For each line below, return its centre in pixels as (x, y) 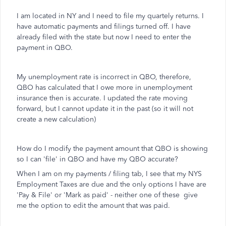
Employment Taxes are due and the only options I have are (111, 184)
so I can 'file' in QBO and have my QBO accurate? (97, 159)
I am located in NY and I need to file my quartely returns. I (110, 16)
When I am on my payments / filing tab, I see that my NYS (109, 174)
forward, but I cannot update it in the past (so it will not (105, 109)
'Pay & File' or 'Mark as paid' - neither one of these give (107, 195)
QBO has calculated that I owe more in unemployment (104, 88)
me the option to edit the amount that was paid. (93, 206)
